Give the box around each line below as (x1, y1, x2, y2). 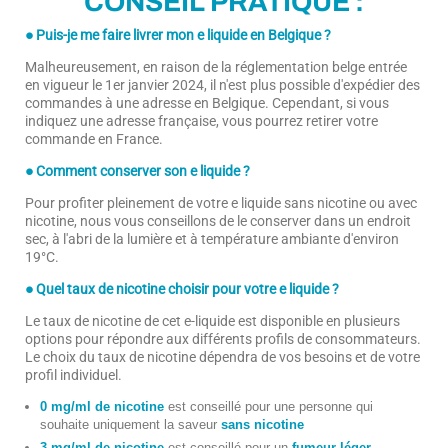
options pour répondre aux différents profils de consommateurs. (25, 330, 421, 347)
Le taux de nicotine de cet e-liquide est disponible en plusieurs (25, 312, 400, 329)
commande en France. (25, 130, 163, 147)
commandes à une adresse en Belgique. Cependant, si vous (25, 94, 389, 111)
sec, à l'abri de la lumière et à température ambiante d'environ (25, 230, 399, 247)
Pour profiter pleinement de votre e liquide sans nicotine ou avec (25, 194, 417, 211)
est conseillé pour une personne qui (164, 398, 373, 414)
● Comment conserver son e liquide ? (25, 162, 250, 179)
